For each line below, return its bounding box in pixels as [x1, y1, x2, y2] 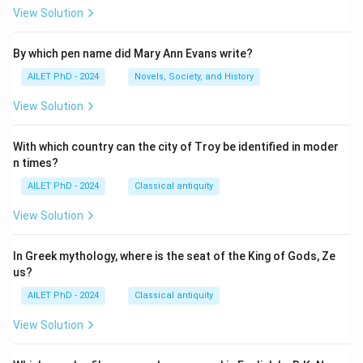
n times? [13, 156, 58, 169]
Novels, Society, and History [135, 71, 254, 82]
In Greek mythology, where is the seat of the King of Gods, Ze [13, 250, 335, 263]
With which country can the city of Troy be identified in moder [13, 140, 339, 153]
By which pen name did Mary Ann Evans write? [13, 47, 253, 60]
